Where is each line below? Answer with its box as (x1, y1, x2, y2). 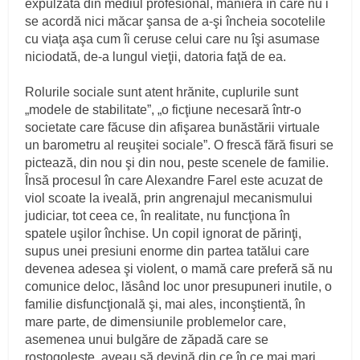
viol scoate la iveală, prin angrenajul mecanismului (25, 190, 313, 205)
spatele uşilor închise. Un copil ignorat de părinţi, (25, 226, 302, 240)
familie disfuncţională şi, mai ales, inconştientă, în (25, 297, 306, 311)
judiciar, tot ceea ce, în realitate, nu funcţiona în (25, 208, 291, 223)
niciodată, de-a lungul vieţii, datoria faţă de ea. (25, 49, 287, 63)
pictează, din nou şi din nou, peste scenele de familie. (25, 155, 329, 170)
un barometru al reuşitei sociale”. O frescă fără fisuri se (25, 137, 334, 152)
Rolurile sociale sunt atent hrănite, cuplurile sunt (25, 84, 299, 99)
